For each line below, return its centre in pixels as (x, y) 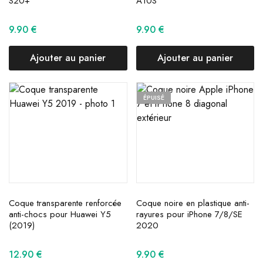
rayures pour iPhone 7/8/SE (189, 215)
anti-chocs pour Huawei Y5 (60, 215)
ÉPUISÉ (154, 98)
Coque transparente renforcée (65, 203)
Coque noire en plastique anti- (193, 203)
